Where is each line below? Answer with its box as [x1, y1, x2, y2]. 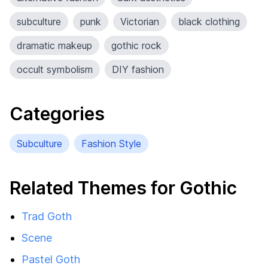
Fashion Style [81, 138, 141, 150]
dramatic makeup [17, 39, 92, 51]
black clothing [178, 16, 240, 28]
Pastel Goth [22, 253, 80, 266]
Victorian [120, 16, 159, 28]
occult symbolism [17, 63, 93, 75]
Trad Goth [22, 210, 72, 223]
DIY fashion [112, 63, 164, 75]
